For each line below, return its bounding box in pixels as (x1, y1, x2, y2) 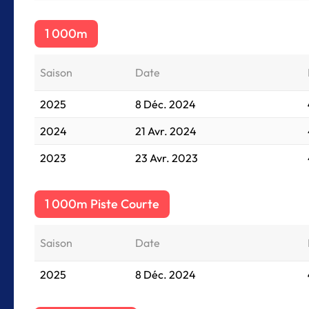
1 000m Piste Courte (45, 196, 159, 212)
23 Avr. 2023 (135, 151, 198, 165)
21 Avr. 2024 (135, 124, 197, 138)
